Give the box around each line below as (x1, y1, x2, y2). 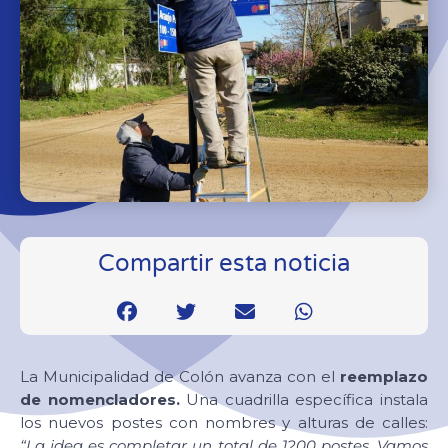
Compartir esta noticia (98, 248, 350, 278)
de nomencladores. (20, 389, 180, 409)
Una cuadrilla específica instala (179, 389, 429, 409)
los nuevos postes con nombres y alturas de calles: (20, 412, 428, 432)
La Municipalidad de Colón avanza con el (20, 366, 340, 386)
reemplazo (340, 366, 428, 386)
